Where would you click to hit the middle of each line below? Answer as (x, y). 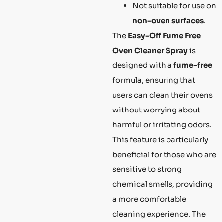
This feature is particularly (160, 140)
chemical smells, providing (163, 184)
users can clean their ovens (163, 95)
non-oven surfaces (168, 21)
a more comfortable (149, 199)
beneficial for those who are (164, 155)
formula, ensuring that (154, 80)
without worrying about (156, 110)
